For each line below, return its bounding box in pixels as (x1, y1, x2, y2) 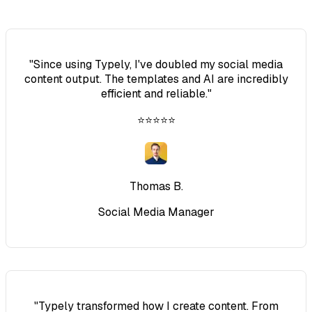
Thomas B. (129, 178, 183, 194)
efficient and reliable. (100, 86, 208, 101)
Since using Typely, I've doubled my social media (33, 56, 283, 72)
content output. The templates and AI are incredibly (24, 71, 288, 86)
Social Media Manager (97, 204, 214, 219)
